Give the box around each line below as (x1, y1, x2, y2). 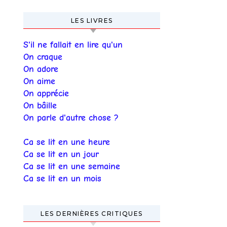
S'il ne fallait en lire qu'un (23, 40, 123, 50)
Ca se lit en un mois (23, 173, 101, 184)
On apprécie (23, 88, 69, 99)
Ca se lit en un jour (23, 149, 99, 160)
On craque (23, 52, 62, 62)
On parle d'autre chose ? (23, 112, 119, 123)
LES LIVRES (70, 17, 113, 24)
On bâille (23, 100, 57, 111)
